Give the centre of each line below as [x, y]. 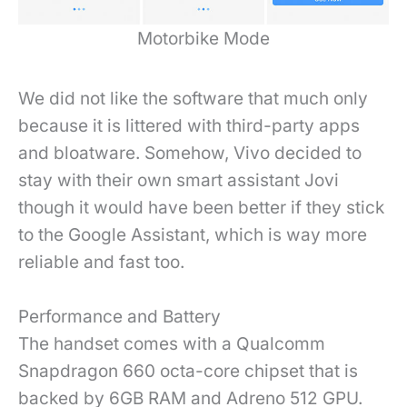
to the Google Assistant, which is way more [193, 234]
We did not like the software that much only [193, 98]
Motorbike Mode [203, 38]
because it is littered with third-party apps [189, 125]
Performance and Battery [119, 316]
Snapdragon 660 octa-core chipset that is [188, 371]
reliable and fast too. [101, 262]
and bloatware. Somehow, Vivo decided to [190, 153]
